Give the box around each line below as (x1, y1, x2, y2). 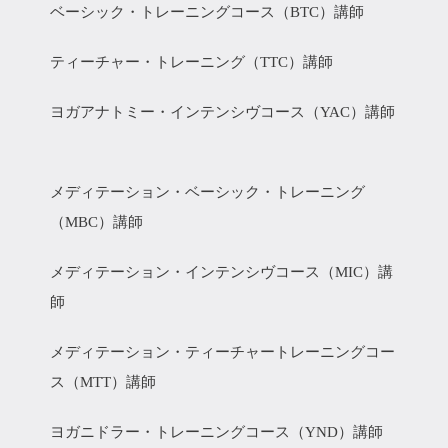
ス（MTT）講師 (50, 374, 164, 390)
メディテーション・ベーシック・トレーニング (50, 184, 365, 200)
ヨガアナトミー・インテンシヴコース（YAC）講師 (50, 104, 395, 120)
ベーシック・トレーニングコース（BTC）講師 (50, 4, 372, 20)
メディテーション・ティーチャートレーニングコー (50, 344, 395, 360)
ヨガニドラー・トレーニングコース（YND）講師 (50, 424, 391, 440)
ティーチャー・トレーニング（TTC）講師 (50, 54, 341, 70)
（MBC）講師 (50, 214, 151, 230)
